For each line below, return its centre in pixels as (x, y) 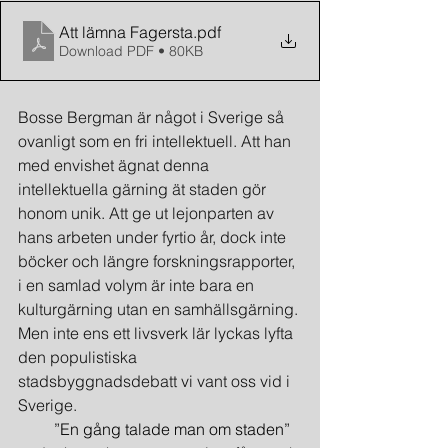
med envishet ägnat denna (115, 165)
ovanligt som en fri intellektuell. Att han (156, 141)
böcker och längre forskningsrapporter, (158, 261)
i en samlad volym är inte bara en (138, 285)
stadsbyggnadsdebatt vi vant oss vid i (156, 381)
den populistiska (79, 357)
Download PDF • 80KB (131, 51)
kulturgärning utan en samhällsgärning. (160, 309)
